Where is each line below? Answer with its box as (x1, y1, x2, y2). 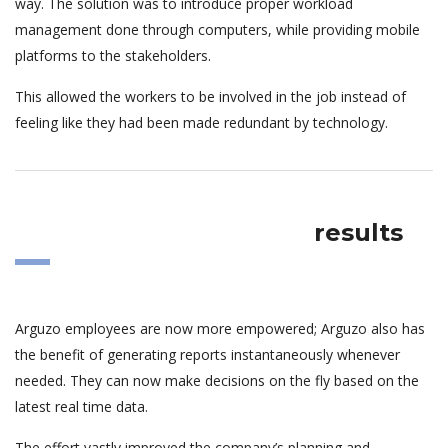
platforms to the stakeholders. (15, 45, 211, 65)
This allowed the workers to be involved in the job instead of (15, 86, 406, 106)
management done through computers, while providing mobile (15, 19, 420, 39)
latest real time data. (15, 396, 148, 416)
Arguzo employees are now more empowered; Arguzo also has (15, 318, 425, 338)
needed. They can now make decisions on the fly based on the (15, 370, 419, 390)
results (314, 217, 403, 247)
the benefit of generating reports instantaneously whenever (15, 344, 400, 364)
